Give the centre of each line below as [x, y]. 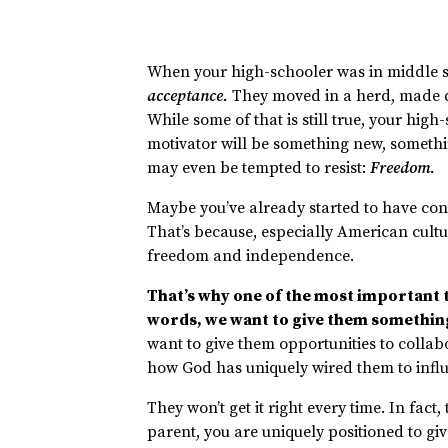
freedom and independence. [251, 256]
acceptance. [190, 96]
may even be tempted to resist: [259, 168]
